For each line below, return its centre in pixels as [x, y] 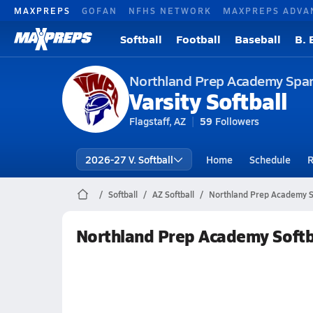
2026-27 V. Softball [129, 159]
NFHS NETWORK [170, 10]
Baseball [258, 39]
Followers [237, 121]
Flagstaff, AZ [157, 121]
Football [198, 39]
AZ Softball [173, 194]
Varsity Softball [208, 101]
